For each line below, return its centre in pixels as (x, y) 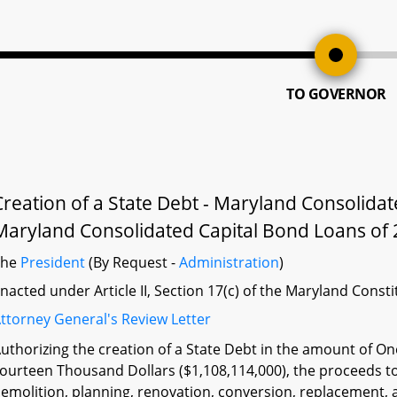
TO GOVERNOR (336, 94)
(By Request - (132, 262)
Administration (230, 262)
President (53, 262)
